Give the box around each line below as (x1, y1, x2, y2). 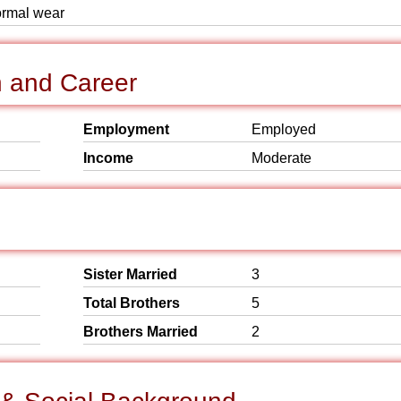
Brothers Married (83, 324, 198, 339)
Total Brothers (83, 295, 180, 311)
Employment (83, 122, 169, 137)
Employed (252, 122, 316, 137)
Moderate (252, 150, 311, 166)
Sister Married (83, 267, 177, 282)
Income (83, 150, 133, 166)
